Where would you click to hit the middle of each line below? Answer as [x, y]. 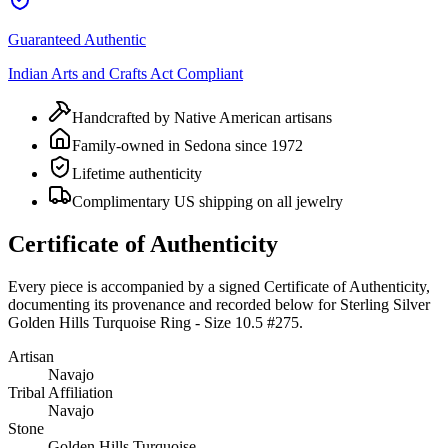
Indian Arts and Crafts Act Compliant [125, 73]
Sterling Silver [385, 304]
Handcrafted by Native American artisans [202, 117]
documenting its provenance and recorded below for [172, 304]
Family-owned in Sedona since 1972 [187, 145]
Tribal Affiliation [60, 392]
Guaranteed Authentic [77, 39]
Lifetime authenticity [137, 173]
